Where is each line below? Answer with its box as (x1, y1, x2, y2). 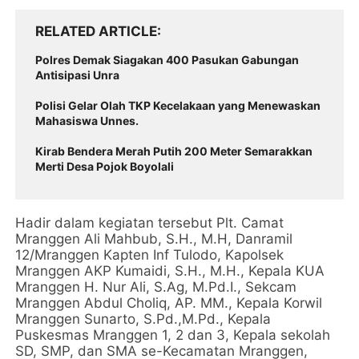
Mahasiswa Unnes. (35, 113, 139, 127)
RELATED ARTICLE (35, 22, 158, 39)
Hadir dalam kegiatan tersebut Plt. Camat (15, 214, 284, 231)
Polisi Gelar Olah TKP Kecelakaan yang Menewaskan (35, 98, 321, 112)
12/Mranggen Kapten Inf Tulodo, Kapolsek (15, 246, 284, 263)
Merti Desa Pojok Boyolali (35, 159, 175, 173)
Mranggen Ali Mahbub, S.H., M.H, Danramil (15, 230, 293, 247)
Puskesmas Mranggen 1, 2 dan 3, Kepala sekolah (15, 326, 331, 343)
